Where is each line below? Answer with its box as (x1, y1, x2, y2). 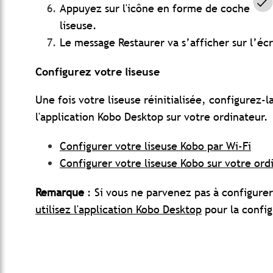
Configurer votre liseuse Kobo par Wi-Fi (60, 139, 251, 154)
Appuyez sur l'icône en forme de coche (60, 1, 253, 16)
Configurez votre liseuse (35, 65, 160, 79)
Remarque (35, 185, 87, 200)
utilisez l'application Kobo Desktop (35, 202, 202, 217)
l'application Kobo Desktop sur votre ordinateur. (35, 110, 268, 124)
